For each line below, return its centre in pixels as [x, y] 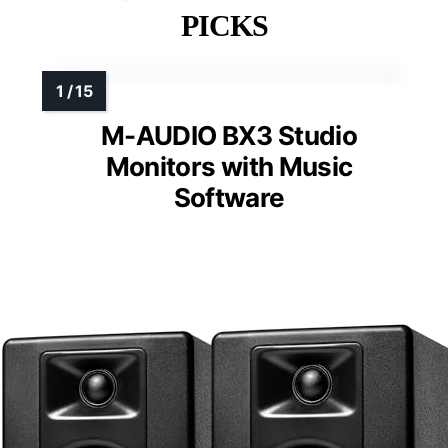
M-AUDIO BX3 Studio [229, 136]
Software [229, 198]
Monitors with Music [229, 167]
